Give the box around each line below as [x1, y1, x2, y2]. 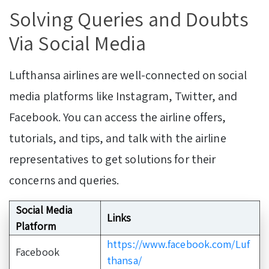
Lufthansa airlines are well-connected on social [9, 67, 247, 83]
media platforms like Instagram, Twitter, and [9, 88, 238, 104]
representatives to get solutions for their [9, 151, 216, 167]
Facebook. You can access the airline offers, [9, 109, 226, 125]
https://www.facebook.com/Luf [107, 237, 250, 251]
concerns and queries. [9, 172, 122, 188]
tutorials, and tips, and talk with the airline [9, 130, 226, 146]
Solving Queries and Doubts [9, 5, 249, 33]
